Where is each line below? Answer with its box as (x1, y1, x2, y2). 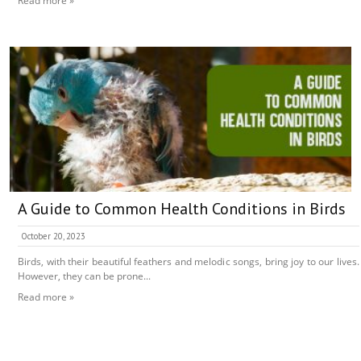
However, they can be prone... (18, 269, 151, 284)
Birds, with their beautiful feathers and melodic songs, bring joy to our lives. (18, 255, 359, 269)
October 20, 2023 (21, 230, 85, 243)
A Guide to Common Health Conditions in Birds (18, 198, 346, 220)
